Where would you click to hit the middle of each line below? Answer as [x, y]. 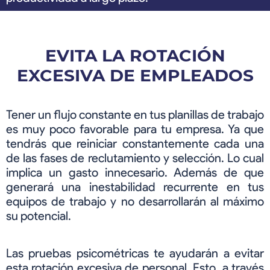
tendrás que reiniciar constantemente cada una [135, 144]
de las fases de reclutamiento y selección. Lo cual [135, 158]
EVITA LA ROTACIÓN [135, 56]
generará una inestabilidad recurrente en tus [135, 187]
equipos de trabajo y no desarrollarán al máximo [135, 202]
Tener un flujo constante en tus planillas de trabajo [135, 115]
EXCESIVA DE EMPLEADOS [135, 76]
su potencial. [39, 216]
